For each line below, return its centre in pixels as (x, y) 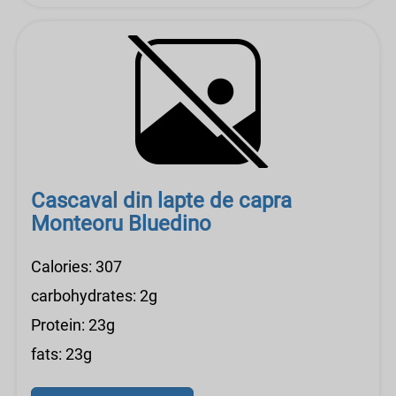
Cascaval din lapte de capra (161, 201)
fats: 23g (61, 354)
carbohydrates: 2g (94, 296)
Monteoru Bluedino (121, 224)
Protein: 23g (73, 325)
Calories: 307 (76, 267)
